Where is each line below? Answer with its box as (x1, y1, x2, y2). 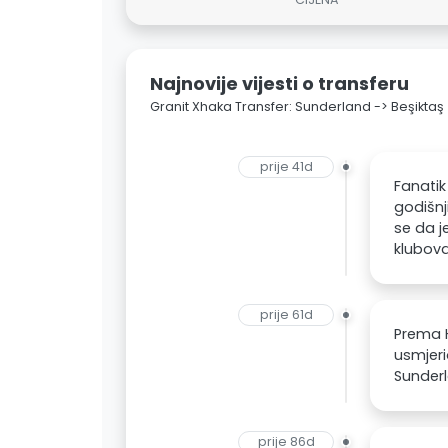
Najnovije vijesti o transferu (150, 71, 409, 97)
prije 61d (259, 306, 313, 324)
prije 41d (259, 158, 313, 176)
